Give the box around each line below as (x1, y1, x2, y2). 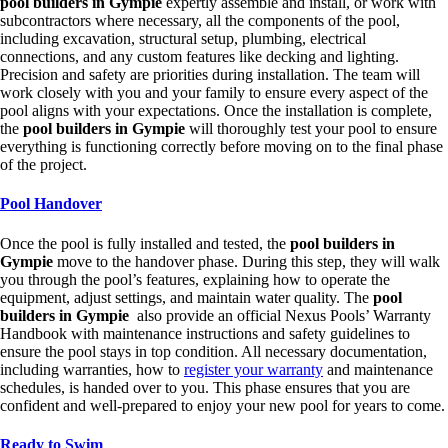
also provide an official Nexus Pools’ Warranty (133, 306, 431, 324)
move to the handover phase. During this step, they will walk (57, 252, 440, 270)
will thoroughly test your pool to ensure (189, 120, 437, 138)
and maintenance (323, 360, 433, 378)
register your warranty (184, 360, 323, 378)
